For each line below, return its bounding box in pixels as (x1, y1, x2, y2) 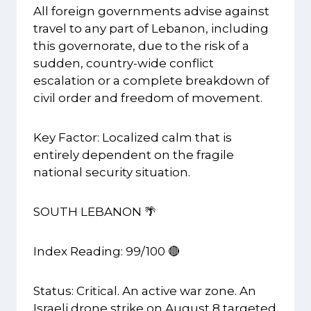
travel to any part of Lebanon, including (33, 22, 269, 36)
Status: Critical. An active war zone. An (33, 284, 256, 299)
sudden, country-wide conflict (33, 56, 214, 71)
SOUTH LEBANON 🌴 (33, 205, 156, 219)
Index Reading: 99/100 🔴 (33, 244, 180, 259)
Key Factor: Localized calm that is (33, 131, 232, 145)
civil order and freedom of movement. (33, 91, 262, 106)
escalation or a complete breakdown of (33, 74, 269, 88)
